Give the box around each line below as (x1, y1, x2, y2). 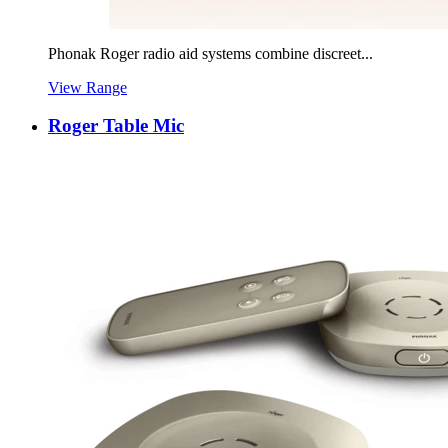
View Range (48, 78, 127, 96)
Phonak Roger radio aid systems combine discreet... (48, 44, 373, 62)
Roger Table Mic (48, 115, 184, 137)
